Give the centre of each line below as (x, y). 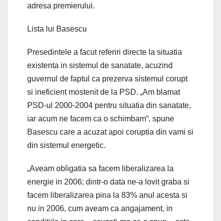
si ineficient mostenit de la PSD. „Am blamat (104, 92)
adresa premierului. (61, 5)
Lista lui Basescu (57, 29)
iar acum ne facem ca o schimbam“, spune (101, 118)
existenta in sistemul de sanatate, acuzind (100, 65)
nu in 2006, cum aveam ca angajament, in (100, 208)
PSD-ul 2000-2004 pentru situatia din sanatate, (109, 105)
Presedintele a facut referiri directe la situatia (105, 52)
